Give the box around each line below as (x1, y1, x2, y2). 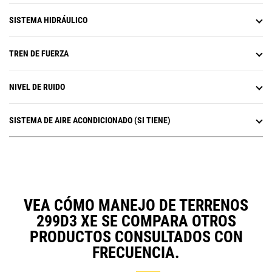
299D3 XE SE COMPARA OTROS (36, 212, 236, 231)
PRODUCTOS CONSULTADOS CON (29, 228, 243, 246)
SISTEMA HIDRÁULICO (9, 15, 87, 25)
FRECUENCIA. (92, 243, 180, 262)
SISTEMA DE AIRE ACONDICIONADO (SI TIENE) (9, 115, 171, 126)
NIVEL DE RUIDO (9, 82, 65, 92)
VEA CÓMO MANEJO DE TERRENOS (24, 196, 248, 215)
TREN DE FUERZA (9, 49, 69, 59)
